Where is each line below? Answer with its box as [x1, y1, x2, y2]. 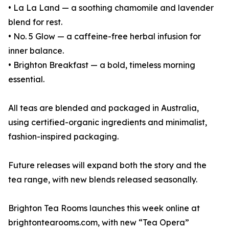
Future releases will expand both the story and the [8, 160, 207, 171]
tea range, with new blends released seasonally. [8, 174, 197, 185]
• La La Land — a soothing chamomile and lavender [8, 3, 214, 13]
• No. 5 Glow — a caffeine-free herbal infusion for [8, 31, 201, 42]
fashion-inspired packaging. [8, 131, 119, 142]
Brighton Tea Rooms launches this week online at [8, 203, 200, 214]
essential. [8, 74, 44, 85]
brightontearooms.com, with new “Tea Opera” [8, 217, 189, 228]
